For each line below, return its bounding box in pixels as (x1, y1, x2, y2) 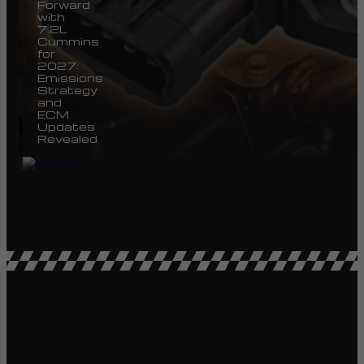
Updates (37, 119, 95, 133)
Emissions (37, 70, 103, 84)
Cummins (37, 33, 99, 48)
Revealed (37, 131, 97, 145)
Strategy (37, 82, 97, 97)
